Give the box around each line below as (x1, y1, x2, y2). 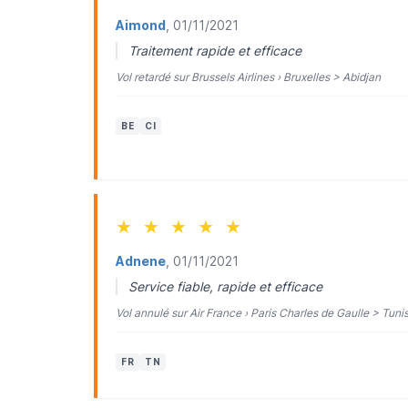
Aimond (116, 17, 166, 33)
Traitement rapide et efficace (128, 43, 301, 58)
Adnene (116, 253, 166, 269)
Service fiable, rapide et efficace (128, 279, 322, 294)
